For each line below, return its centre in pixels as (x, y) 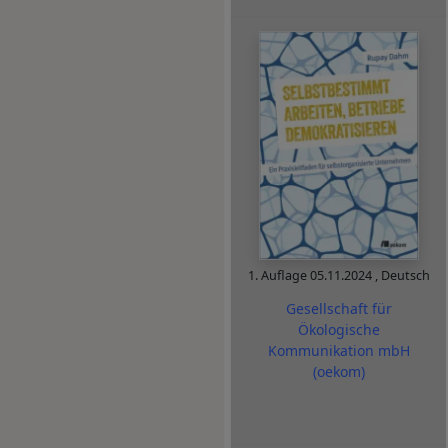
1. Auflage (278, 276)
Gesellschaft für (338, 308)
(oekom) (338, 371)
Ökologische (338, 329)
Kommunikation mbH (338, 350)
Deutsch (405, 276)
